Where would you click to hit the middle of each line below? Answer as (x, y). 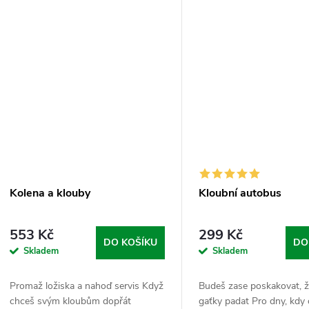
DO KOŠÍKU (131, 242)
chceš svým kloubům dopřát (70, 301)
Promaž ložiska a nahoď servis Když (87, 286)
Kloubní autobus (240, 193)
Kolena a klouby (50, 193)
